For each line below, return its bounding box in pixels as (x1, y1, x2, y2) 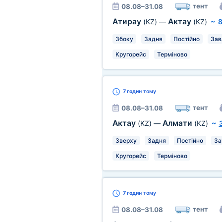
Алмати (162, 118, 194, 128)
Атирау (112, 17, 143, 26)
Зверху (115, 137, 137, 144)
